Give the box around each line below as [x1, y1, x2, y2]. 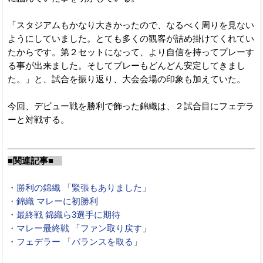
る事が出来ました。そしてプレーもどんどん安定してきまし [8, 60, 245, 70]
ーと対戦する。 [8, 114, 69, 124]
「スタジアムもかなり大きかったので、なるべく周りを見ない [8, 20, 254, 30]
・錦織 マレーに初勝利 [8, 196, 98, 206]
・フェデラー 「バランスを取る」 [8, 237, 142, 247]
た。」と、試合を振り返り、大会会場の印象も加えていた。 [8, 74, 245, 84]
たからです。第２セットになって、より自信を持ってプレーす [8, 47, 254, 57]
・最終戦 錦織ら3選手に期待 [8, 210, 120, 220]
